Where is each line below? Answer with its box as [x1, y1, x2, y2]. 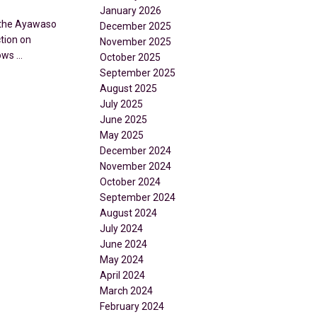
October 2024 [100, 176, 161, 188]
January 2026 [100, 5, 161, 17]
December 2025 [100, 21, 171, 33]
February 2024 [100, 301, 164, 313]
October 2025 [100, 52, 161, 64]
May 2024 [100, 254, 144, 266]
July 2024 [100, 223, 143, 235]
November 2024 [100, 161, 171, 173]
